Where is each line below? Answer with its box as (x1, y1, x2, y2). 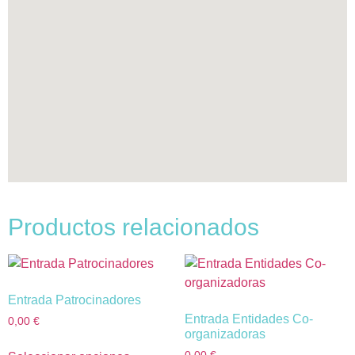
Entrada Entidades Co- (184, 312, 313, 326)
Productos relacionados (8, 214, 259, 241)
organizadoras (184, 327, 265, 342)
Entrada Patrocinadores (8, 293, 141, 307)
